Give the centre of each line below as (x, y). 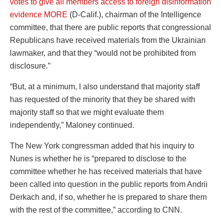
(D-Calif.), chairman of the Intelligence (134, 14)
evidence (27, 14)
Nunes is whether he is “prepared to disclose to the (98, 158)
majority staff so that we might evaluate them (87, 112)
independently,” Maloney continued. (72, 125)
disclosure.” (30, 66)
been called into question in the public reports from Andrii (109, 184)
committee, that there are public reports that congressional (110, 27)
